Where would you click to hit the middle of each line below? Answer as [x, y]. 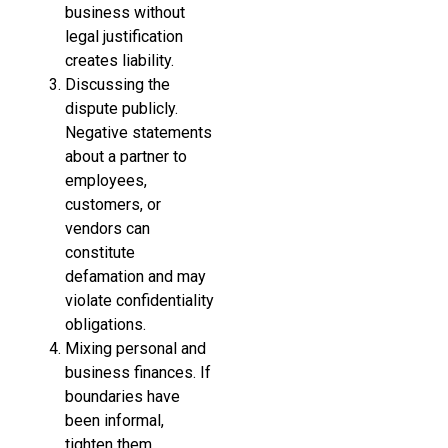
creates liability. [119, 60]
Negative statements [138, 132]
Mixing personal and [135, 348]
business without [125, 12]
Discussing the [117, 84]
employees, [106, 180]
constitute [100, 252]
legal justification [124, 36]
